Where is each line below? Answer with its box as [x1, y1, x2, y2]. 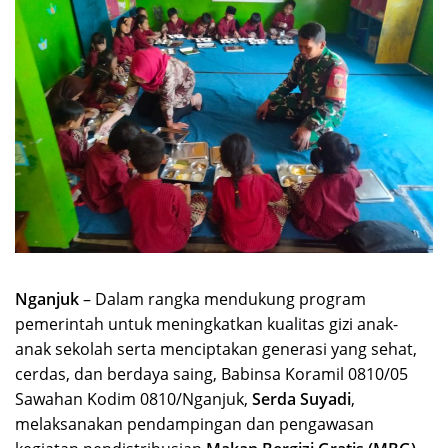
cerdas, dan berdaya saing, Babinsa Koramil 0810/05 [15, 362, 408, 385]
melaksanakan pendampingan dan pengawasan [15, 412, 374, 435]
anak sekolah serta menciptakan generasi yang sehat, [15, 337, 417, 360]
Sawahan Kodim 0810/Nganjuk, [15, 387, 252, 410]
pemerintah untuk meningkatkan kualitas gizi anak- [15, 312, 398, 335]
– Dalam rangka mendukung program [79, 287, 366, 310]
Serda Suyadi [252, 387, 351, 410]
